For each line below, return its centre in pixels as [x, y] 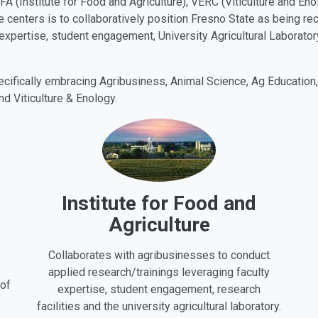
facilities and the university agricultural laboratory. [159, 306]
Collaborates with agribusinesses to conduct [159, 255]
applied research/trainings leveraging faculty [159, 272]
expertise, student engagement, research [159, 289]
